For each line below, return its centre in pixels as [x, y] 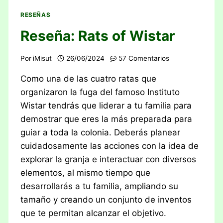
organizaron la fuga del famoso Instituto [100, 92]
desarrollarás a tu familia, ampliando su [100, 186]
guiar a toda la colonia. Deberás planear [101, 132]
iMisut [43, 58]
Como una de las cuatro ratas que [89, 78]
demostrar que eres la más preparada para [107, 119]
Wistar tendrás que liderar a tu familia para [106, 105]
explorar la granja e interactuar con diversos [109, 159]
